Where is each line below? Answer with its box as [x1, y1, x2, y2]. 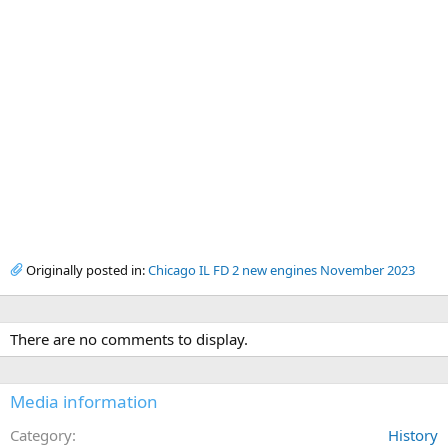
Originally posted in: [23, 260, 148, 279]
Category [10, 424, 72, 445]
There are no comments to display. [10, 328, 248, 349]
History [388, 424, 438, 445]
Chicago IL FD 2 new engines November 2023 [148, 260, 415, 279]
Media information [10, 389, 158, 413]
